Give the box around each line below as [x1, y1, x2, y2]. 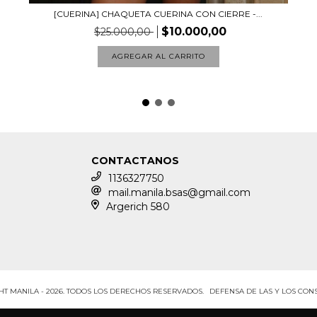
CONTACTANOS [91, 154, 180, 168]
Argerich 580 [105, 200, 170, 214]
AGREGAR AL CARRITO [111, 52, 205, 62]
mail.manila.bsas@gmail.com [108, 186, 251, 200]
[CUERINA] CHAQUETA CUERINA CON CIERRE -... [54, 8, 263, 20]
